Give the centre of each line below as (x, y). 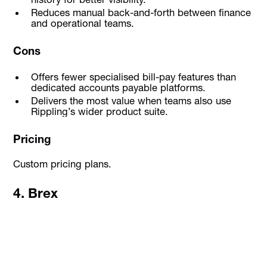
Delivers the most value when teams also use (131, 101)
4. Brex (36, 193)
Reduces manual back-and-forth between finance (141, 13)
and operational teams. (82, 24)
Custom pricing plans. (63, 164)
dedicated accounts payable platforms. (118, 88)
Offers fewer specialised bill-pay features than (133, 77)
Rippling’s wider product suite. (99, 112)
